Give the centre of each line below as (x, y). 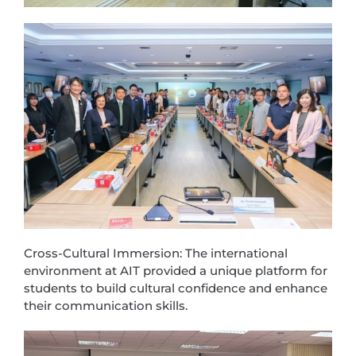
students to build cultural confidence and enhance (176, 288)
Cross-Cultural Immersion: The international (156, 253)
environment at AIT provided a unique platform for (176, 270)
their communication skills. (106, 305)
